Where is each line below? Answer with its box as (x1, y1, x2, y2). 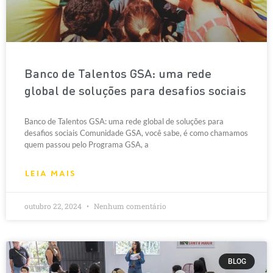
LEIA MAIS (24, 168, 76, 179)
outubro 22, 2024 (24, 201, 83, 211)
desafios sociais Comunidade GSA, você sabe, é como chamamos (24, 128, 248, 138)
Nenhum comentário (92, 201, 166, 211)
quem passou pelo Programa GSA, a (24, 140, 149, 149)
